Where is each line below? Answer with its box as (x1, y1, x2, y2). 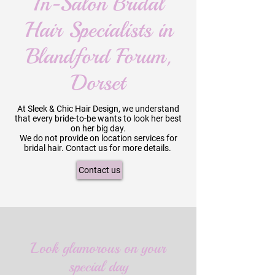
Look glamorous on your (31, 239, 166, 257)
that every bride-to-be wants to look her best (15, 114, 182, 123)
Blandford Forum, (26, 43, 171, 70)
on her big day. (71, 123, 126, 133)
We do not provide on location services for (19, 133, 177, 143)
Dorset (71, 69, 125, 96)
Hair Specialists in (24, 17, 172, 44)
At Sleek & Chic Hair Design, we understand (17, 104, 179, 114)
